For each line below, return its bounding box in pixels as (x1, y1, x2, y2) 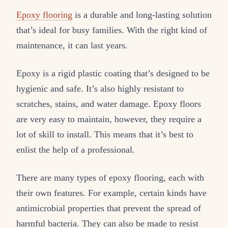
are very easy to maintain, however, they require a (16, 114, 202, 125)
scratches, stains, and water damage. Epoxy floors (16, 99, 201, 109)
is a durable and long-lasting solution (72, 10, 212, 20)
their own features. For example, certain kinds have (16, 188, 207, 198)
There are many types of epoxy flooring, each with (16, 173, 204, 183)
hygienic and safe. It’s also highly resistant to (16, 83, 184, 94)
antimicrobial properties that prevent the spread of (16, 203, 201, 214)
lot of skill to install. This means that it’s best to (16, 129, 193, 140)
